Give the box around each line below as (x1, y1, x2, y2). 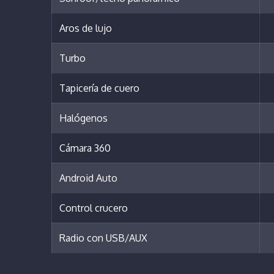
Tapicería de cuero (59, 82, 139, 95)
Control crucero (59, 202, 128, 215)
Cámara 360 (59, 142, 111, 155)
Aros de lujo (59, 22, 112, 35)
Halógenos (59, 112, 108, 125)
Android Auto (59, 172, 117, 185)
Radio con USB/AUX (59, 232, 147, 245)
